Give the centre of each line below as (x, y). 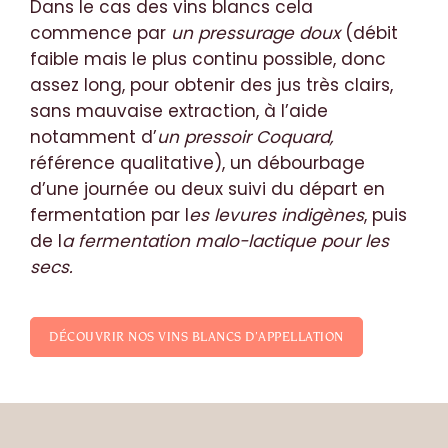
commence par (100, 32)
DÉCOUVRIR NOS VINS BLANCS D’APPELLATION (196, 336)
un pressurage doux (258, 32)
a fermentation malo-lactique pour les (225, 240)
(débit (371, 32)
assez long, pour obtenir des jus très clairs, (211, 84)
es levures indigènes (276, 214)
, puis (385, 214)
